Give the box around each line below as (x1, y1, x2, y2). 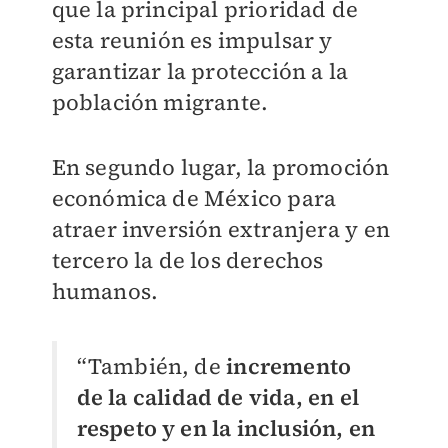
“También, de (76, 351, 227, 382)
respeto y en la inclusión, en (76, 413, 376, 444)
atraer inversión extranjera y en (51, 214, 390, 245)
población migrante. (51, 87, 269, 118)
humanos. (51, 276, 159, 307)
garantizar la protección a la (51, 56, 349, 87)
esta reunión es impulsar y (51, 25, 333, 56)
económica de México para (51, 183, 337, 214)
